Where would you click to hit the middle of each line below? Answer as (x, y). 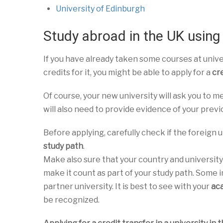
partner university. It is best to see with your (127, 186)
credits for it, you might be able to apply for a (128, 72)
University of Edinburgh (100, 9)
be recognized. (71, 200)
